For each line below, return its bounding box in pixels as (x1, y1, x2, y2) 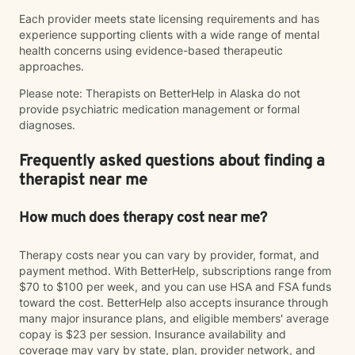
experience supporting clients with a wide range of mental (19, 28, 319, 41)
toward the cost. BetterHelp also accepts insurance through (19, 296, 328, 309)
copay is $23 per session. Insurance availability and (19, 327, 286, 341)
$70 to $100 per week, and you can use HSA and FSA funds (19, 280, 331, 293)
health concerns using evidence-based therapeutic (19, 44, 283, 57)
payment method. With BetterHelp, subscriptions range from (19, 264, 331, 277)
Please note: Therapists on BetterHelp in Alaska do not (19, 86, 300, 100)
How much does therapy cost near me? (19, 209, 267, 227)
